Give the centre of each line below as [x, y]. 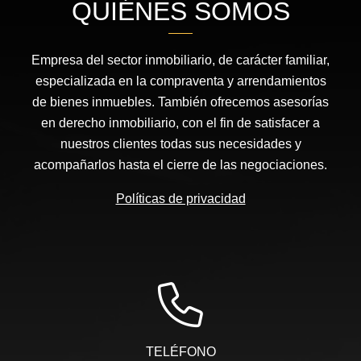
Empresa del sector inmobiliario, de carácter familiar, [180, 60]
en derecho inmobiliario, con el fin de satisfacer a [180, 123]
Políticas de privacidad [180, 199]
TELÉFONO [180, 352]
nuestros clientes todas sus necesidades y [180, 144]
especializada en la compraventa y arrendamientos [180, 81]
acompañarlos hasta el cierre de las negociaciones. [180, 165]
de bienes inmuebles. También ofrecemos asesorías [180, 102]
